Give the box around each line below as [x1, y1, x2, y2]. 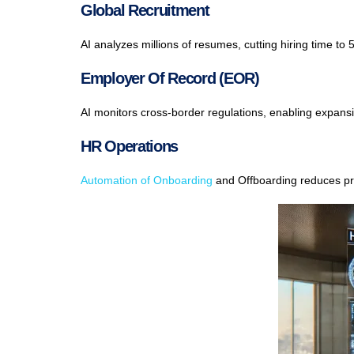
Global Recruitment [81, 2, 209, 20]
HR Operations [81, 137, 179, 156]
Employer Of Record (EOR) [81, 70, 259, 88]
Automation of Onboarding [81, 174, 213, 187]
